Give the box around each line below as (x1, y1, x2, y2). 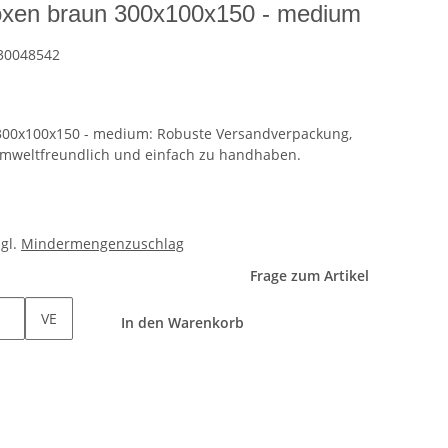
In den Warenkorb (120, 313, 248, 333)
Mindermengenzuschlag (21, 234, 184, 254)
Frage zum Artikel (250, 266, 369, 286)
